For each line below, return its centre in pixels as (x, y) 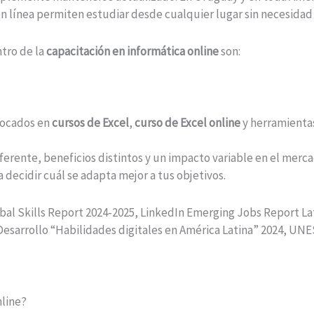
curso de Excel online (187, 122)
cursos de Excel (90, 122)
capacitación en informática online (132, 51)
